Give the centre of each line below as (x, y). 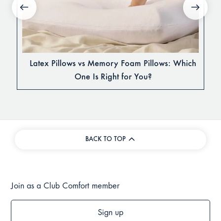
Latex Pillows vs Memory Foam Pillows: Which (113, 64)
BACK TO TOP (106, 139)
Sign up (110, 213)
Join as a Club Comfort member (65, 186)
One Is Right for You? (113, 77)
